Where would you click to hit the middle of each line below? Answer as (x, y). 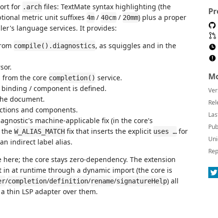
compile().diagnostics (54, 46)
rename (102, 181)
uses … (165, 131)
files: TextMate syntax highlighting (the (106, 7)
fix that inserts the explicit (109, 131)
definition (69, 181)
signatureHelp (142, 181)
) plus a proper (162, 17)
